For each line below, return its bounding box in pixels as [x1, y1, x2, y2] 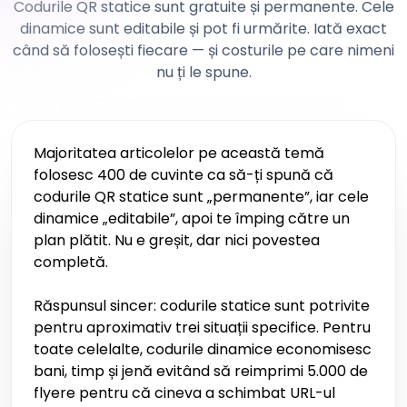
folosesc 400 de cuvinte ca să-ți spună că [34, 164, 333, 185]
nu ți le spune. [155, 62, 252, 83]
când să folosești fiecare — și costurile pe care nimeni [13, 40, 394, 61]
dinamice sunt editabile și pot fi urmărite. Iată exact [20, 18, 387, 39]
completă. [34, 252, 108, 273]
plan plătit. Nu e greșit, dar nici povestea [34, 230, 320, 251]
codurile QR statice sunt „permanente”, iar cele [34, 186, 369, 207]
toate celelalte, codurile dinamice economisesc [34, 339, 372, 360]
